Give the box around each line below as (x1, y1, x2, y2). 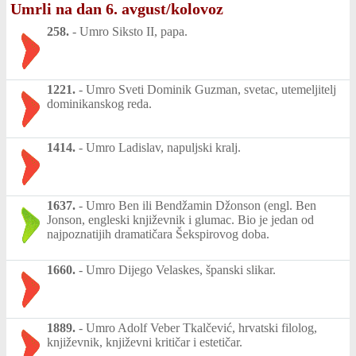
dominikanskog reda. (47, 96, 152, 110)
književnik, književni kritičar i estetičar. (47, 335, 242, 349)
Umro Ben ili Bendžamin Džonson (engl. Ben (86, 198, 316, 212)
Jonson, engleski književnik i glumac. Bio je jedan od (47, 212, 314, 226)
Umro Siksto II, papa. (79, 24, 188, 38)
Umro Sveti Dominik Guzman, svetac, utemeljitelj (86, 82, 336, 96)
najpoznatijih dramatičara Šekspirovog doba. (47, 226, 269, 241)
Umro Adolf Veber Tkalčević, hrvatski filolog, (86, 320, 317, 335)
